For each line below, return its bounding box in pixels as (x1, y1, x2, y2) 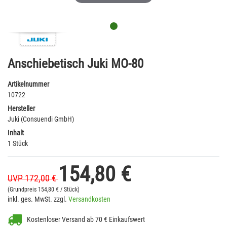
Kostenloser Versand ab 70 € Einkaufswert (27, 215, 145, 223)
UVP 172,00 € (8, 173, 58, 184)
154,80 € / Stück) (38, 186, 80, 194)
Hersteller (8, 104, 35, 113)
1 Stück (8, 139, 28, 148)
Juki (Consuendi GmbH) (8, 115, 74, 124)
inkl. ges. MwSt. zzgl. (8, 195, 68, 204)
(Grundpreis (8, 186, 38, 194)
